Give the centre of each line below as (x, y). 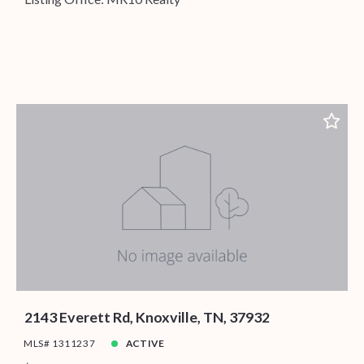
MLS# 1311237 (60, 344)
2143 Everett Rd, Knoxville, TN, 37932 (147, 317)
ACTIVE (145, 344)
